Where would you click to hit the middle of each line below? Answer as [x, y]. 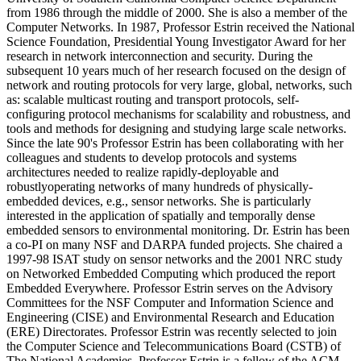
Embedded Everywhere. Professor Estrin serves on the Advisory [170, 288]
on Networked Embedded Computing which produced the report [171, 274]
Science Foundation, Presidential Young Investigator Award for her [176, 42]
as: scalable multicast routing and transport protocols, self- [153, 100]
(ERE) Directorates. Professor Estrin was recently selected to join [172, 332]
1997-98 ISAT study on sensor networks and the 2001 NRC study [174, 259]
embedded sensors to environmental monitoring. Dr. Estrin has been [178, 230]
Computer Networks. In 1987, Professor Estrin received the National [180, 27]
